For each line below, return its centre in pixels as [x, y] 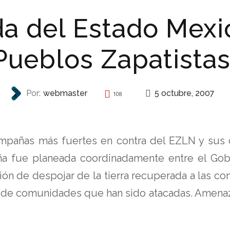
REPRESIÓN [110, 113]
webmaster [65, 93]
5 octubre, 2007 [184, 93]
